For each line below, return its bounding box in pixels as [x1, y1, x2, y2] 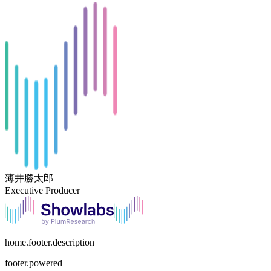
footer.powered [5, 257, 62, 268]
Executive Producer [5, 184, 80, 195]
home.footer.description [5, 237, 94, 247]
